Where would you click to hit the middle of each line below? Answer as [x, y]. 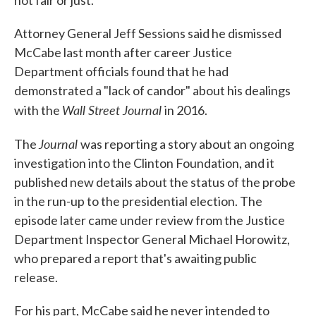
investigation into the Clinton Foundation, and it [144, 163]
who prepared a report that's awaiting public [135, 258]
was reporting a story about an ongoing [187, 144]
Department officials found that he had [121, 71]
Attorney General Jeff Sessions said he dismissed [148, 33]
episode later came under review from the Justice [150, 220]
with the [38, 110]
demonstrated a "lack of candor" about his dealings [152, 90]
